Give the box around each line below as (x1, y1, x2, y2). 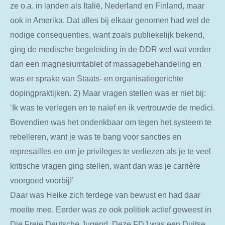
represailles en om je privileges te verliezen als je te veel (10, 147, 211, 156)
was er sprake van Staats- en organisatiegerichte (10, 74, 183, 83)
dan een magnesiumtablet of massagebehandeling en (10, 59, 201, 69)
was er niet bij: (155, 88, 206, 98)
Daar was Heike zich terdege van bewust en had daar (10, 190, 200, 200)
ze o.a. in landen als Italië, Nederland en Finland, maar (10, 1, 204, 11)
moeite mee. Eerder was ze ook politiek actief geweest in (10, 205, 211, 214)
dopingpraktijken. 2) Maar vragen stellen (10, 88, 153, 98)
